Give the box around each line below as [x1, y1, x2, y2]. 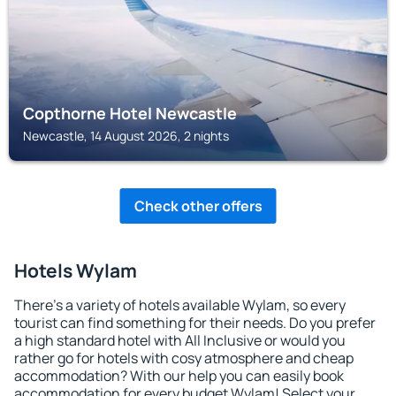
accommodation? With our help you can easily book [14, 366, 344, 385]
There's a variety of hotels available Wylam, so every [14, 295, 346, 315]
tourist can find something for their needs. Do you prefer [14, 313, 376, 332]
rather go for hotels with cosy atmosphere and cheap [14, 348, 354, 368]
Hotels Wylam [14, 258, 137, 283]
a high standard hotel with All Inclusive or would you [14, 331, 346, 350]
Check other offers [133, 196, 263, 216]
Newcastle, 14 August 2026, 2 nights [23, 127, 229, 144]
